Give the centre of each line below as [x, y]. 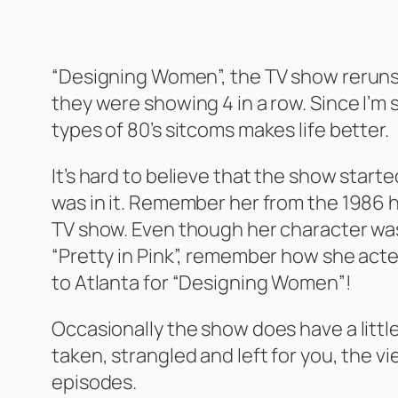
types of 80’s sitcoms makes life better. [220, 130]
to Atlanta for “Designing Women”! [202, 283]
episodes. [95, 382]
